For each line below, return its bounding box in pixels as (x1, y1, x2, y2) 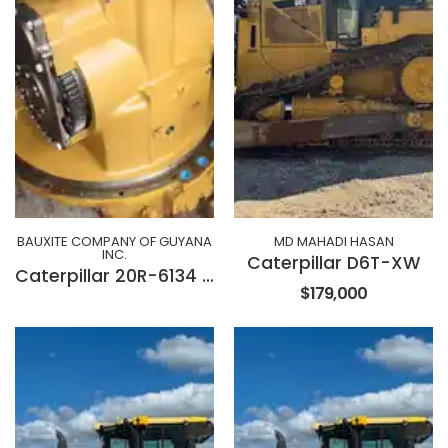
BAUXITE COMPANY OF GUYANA (17, 232, 212, 252)
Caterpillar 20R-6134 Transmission (202, 264, 214, 289)
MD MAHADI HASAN (273, 232, 394, 252)
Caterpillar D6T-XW (247, 251, 420, 276)
